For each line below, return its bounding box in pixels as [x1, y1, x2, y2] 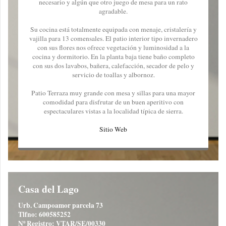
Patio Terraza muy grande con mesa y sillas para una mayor [31, 88, 195, 97]
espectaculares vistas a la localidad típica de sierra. [43, 106, 183, 116]
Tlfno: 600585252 [18, 209, 71, 220]
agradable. [99, 6, 128, 16]
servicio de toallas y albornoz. [72, 70, 155, 79]
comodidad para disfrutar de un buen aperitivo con [43, 97, 184, 106]
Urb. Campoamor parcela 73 [18, 200, 103, 211]
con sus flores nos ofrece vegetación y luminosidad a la [37, 42, 189, 52]
